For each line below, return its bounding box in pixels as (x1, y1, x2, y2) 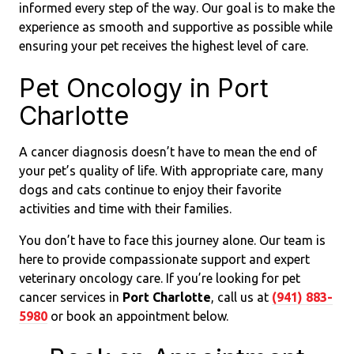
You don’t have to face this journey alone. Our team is (19, 233, 326, 247)
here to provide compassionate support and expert (19, 252, 310, 266)
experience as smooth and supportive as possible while (19, 20, 333, 34)
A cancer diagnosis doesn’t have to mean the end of (19, 145, 317, 159)
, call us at (211, 290, 272, 304)
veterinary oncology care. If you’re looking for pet (19, 271, 300, 285)
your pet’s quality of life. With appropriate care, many (19, 164, 323, 178)
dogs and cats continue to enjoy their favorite (19, 183, 281, 197)
